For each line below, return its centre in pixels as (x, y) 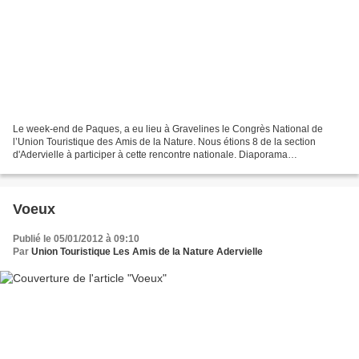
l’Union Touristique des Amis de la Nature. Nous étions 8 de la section (164, 142)
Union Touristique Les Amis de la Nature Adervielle (147, 252)
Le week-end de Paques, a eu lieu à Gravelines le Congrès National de (168, 129)
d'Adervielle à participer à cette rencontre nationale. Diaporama (150, 155)
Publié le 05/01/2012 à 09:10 (76, 239)
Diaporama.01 (44, 168)
